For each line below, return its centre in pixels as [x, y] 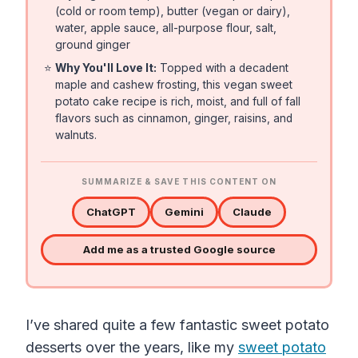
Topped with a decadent [223, 68]
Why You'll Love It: [106, 68]
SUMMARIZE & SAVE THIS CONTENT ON [179, 182]
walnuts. [76, 135]
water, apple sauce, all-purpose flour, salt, [166, 28]
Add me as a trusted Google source [179, 250]
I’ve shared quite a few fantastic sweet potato [177, 325]
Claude [252, 212]
